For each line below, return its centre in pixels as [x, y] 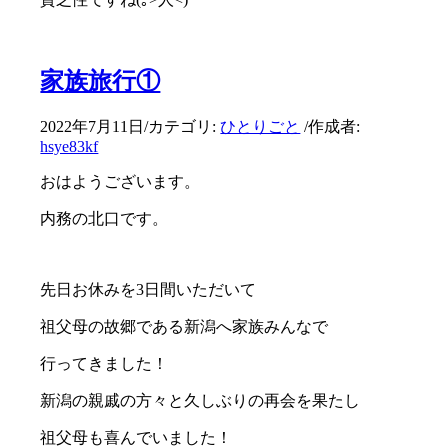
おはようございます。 [120, 181]
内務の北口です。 [104, 218]
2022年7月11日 [92, 126]
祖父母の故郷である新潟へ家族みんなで [184, 326]
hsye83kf [69, 146]
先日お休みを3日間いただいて [148, 289]
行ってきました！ [104, 363]
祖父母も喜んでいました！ [136, 437]
